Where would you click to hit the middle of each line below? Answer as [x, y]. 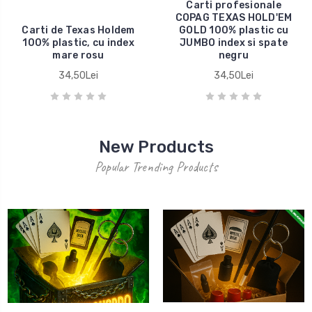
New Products [156, 147]
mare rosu [78, 55]
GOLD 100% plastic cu [234, 30]
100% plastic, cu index [78, 42]
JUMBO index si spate [234, 42]
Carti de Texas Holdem [78, 30]
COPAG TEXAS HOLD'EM [234, 17]
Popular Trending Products [156, 166]
